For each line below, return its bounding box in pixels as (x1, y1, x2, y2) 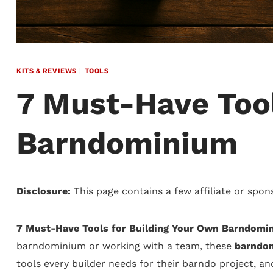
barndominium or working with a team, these (16, 239, 235, 252)
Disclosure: (16, 185, 71, 197)
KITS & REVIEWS (16, 67, 77, 76)
